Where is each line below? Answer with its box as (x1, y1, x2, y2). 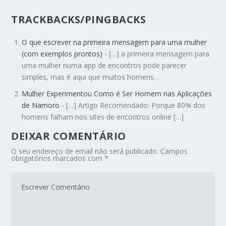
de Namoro (22, 100, 60, 110)
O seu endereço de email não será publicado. (11, 146, 159, 156)
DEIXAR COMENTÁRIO (11, 129, 126, 143)
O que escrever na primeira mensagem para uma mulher (22, 37, 207, 47)
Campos (160, 146, 188, 156)
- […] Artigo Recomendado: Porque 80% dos (60, 100, 206, 110)
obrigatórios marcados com (11, 153, 105, 163)
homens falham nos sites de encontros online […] (22, 112, 184, 122)
